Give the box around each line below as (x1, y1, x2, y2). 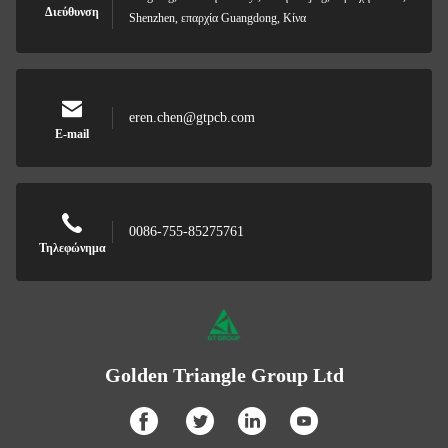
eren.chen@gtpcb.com (129, 110, 255, 125)
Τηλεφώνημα (38, 241, 106, 255)
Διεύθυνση (45, 5, 99, 19)
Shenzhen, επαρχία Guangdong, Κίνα (129, 11, 306, 25)
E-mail (55, 127, 89, 141)
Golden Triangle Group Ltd (104, 364, 344, 386)
